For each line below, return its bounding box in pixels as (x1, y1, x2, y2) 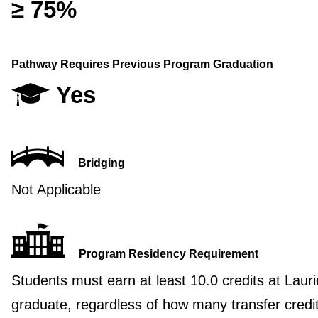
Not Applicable (11, 181, 101, 197)
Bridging (77, 156, 125, 169)
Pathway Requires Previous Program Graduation (11, 58, 273, 71)
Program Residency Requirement (78, 247, 258, 260)
